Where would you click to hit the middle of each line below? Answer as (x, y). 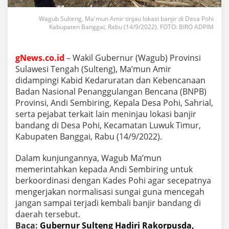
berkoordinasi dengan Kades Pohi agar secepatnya (113, 180)
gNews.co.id (40, 58)
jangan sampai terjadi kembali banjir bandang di (108, 203)
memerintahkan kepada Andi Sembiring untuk (104, 169)
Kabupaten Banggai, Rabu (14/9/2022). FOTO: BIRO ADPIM (131, 27)
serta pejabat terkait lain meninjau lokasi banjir (106, 114)
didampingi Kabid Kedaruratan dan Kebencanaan (110, 80)
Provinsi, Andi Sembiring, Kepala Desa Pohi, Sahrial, (114, 102)
